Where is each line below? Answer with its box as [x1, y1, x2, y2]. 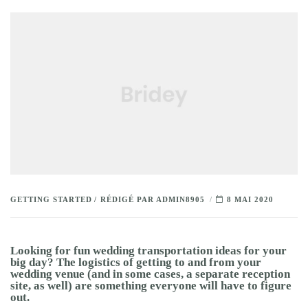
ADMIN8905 [156, 195, 205, 203]
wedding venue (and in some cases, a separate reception [10, 267, 290, 281]
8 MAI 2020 [227, 195, 274, 203]
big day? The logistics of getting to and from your [10, 256, 261, 269]
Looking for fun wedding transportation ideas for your [10, 244, 287, 258]
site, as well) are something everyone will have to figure [10, 279, 291, 293]
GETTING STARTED [10, 195, 92, 203]
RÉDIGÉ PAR [100, 195, 156, 203]
